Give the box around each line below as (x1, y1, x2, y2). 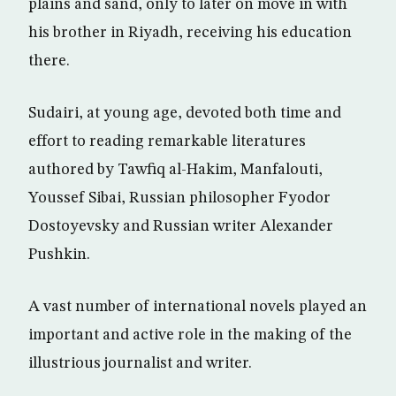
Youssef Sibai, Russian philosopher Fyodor (28, 190, 331, 207)
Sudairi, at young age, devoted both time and (28, 105, 341, 122)
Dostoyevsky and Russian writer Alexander (28, 218, 333, 235)
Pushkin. (28, 247, 90, 263)
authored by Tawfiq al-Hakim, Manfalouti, (28, 162, 323, 179)
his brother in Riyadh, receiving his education (28, 25, 352, 42)
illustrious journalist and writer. (28, 355, 252, 372)
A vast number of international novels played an (28, 299, 367, 316)
